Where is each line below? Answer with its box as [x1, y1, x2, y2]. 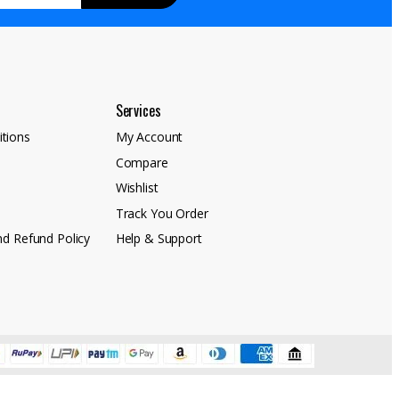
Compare [115, 153, 168, 171]
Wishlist [115, 179, 159, 197]
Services [115, 100, 161, 121]
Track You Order [115, 204, 208, 222]
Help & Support [115, 230, 202, 248]
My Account [115, 128, 183, 145]
